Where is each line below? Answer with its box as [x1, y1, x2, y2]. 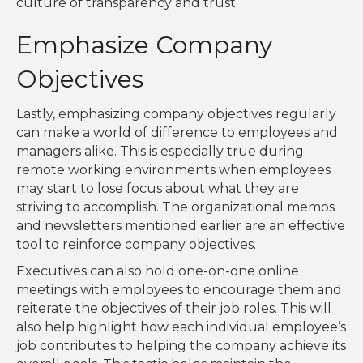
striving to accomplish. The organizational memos [16, 199, 335, 216]
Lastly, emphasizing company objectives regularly [16, 106, 336, 122]
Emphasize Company [16, 30, 272, 61]
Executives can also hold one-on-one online [16, 263, 299, 280]
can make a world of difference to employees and [16, 125, 338, 141]
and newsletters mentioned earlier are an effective [16, 218, 345, 234]
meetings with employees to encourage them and [16, 282, 342, 298]
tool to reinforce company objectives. [16, 237, 259, 253]
